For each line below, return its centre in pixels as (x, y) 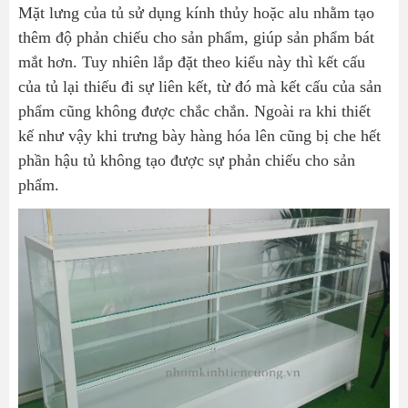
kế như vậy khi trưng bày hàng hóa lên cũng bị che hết (199, 136)
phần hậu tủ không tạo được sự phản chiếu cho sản (187, 161)
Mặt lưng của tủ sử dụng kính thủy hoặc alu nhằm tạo (196, 13)
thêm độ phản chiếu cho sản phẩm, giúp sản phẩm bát (196, 38)
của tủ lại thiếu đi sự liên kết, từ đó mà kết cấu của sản (200, 87)
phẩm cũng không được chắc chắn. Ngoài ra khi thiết (194, 112)
